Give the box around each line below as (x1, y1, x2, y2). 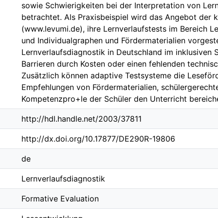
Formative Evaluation (21, 194, 99, 203)
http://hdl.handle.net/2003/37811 (21, 114, 142, 124)
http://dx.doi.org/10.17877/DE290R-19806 (21, 134, 175, 144)
